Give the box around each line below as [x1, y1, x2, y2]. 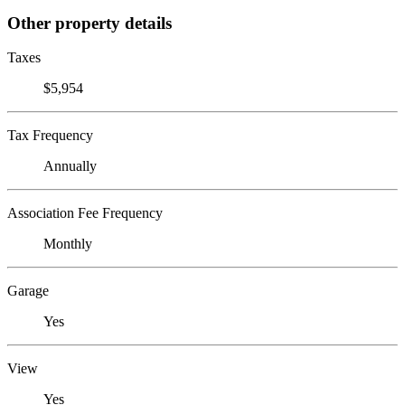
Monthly [43, 236, 92, 252]
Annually [43, 158, 97, 174]
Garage [7, 283, 49, 299]
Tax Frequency [7, 127, 93, 144]
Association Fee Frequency [7, 205, 163, 221]
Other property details [7, 13, 172, 33]
